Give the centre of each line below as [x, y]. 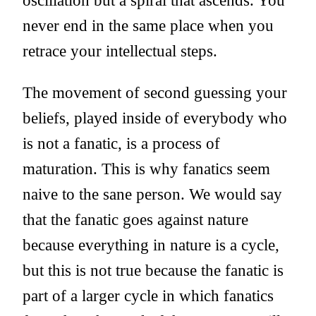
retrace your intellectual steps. [120, 51]
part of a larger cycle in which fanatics [148, 296]
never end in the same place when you [148, 26]
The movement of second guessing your [155, 93]
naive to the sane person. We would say [152, 194]
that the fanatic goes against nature [135, 220]
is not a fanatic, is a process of [121, 144]
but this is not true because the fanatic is [153, 271]
